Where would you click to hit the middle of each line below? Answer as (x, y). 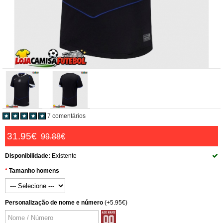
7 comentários (66, 116)
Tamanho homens (34, 171)
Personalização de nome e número (54, 203)
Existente (63, 156)
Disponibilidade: (28, 156)
